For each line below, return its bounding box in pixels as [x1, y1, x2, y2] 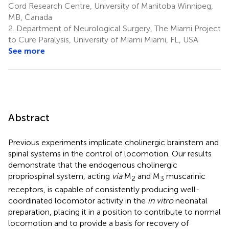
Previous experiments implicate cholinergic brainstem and [8, 137, 219, 147]
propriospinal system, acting [8, 171, 112, 181]
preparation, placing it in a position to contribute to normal [8, 207, 221, 217]
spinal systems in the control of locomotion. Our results [8, 148, 212, 158]
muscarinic [164, 171, 205, 181]
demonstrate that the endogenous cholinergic [8, 159, 177, 170]
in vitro [148, 195, 173, 205]
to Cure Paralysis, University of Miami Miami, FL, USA [8, 34, 198, 44]
